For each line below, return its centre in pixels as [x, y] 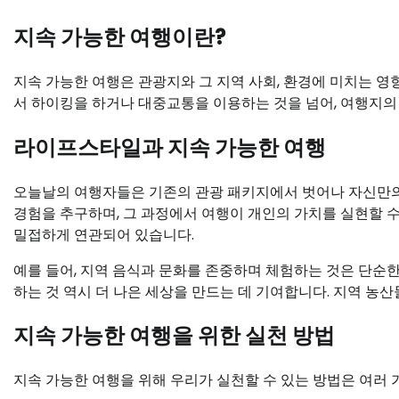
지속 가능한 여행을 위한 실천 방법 [174, 336]
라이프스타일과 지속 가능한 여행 [170, 147]
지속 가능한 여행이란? [120, 37]
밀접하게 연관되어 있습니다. [104, 234]
